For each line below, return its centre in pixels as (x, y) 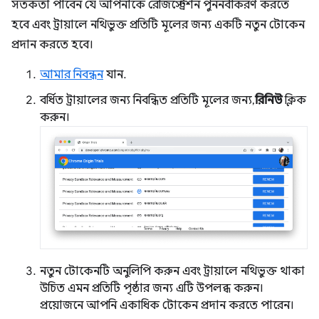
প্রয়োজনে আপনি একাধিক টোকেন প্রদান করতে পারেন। (167, 305)
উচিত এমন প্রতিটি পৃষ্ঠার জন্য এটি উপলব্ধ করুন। (152, 288)
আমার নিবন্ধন (72, 75)
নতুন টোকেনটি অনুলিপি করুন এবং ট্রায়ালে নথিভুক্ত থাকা (172, 271)
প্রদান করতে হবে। (52, 45)
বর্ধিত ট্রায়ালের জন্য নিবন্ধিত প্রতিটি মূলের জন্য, (147, 100)
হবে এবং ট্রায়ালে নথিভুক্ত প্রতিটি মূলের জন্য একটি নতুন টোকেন (158, 25)
